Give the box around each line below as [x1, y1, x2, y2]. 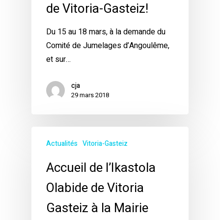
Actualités [46, 138, 78, 149]
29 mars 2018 [71, 90, 109, 100]
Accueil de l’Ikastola [46, 159, 156, 178]
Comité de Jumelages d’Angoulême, [46, 40, 169, 52]
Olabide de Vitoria [46, 179, 144, 198]
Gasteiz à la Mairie [46, 199, 148, 218]
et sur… [46, 54, 71, 66]
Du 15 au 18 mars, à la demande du [46, 26, 165, 38]
